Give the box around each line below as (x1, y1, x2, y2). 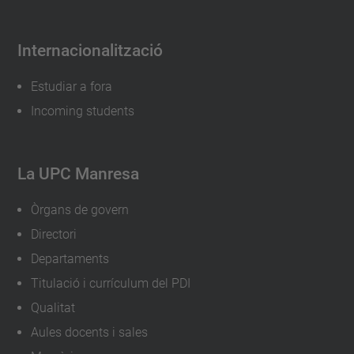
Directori (30, 226, 77, 242)
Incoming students (30, 103, 134, 119)
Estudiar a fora (30, 78, 112, 94)
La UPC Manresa (17, 163, 139, 183)
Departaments (30, 250, 109, 266)
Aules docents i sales (30, 324, 148, 340)
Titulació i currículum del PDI (30, 275, 190, 291)
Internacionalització (17, 40, 163, 60)
